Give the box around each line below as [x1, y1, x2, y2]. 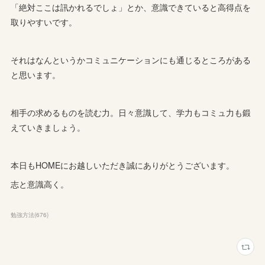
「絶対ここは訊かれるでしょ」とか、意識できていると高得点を [11, 1, 251, 14]
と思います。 [11, 69, 61, 81]
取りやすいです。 [11, 16, 77, 28]
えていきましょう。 [11, 121, 86, 134]
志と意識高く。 [11, 178, 69, 190]
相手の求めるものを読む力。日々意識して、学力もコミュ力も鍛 [11, 106, 251, 119]
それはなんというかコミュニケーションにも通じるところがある [11, 54, 251, 66]
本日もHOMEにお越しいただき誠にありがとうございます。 [11, 159, 235, 172]
